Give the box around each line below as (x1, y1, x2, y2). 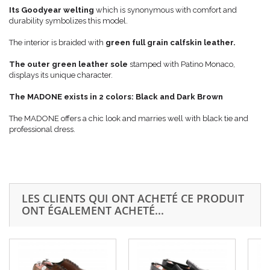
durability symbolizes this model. (9, 16, 128, 25)
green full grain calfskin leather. (105, 37, 236, 47)
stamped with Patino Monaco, (128, 59, 235, 69)
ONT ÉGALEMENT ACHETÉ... (22, 202, 164, 218)
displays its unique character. (9, 70, 116, 80)
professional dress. (9, 124, 75, 134)
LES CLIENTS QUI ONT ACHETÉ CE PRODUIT (22, 190, 244, 206)
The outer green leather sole (9, 59, 128, 69)
